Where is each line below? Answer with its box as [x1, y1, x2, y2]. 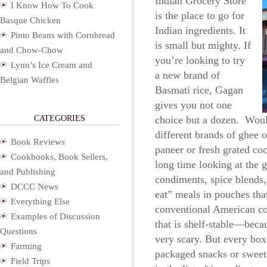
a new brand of [155, 69, 220, 81]
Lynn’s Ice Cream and [11, 60, 92, 70]
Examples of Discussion [11, 212, 100, 221]
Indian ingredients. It [155, 24, 246, 36]
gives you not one [155, 99, 232, 111]
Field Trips [11, 256, 50, 266]
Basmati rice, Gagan [155, 84, 243, 96]
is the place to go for [155, 10, 244, 21]
